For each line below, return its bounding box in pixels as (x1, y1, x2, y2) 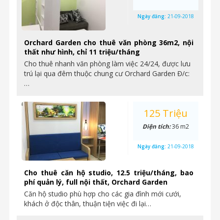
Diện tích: (142, 122, 172, 131)
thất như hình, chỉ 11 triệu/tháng (24, 47, 140, 56)
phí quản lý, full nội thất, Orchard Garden (24, 177, 167, 187)
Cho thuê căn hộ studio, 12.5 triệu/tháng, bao (24, 168, 193, 177)
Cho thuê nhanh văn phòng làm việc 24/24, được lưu (24, 59, 191, 68)
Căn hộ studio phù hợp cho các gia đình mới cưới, (24, 189, 181, 198)
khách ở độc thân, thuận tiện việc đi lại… (24, 199, 151, 208)
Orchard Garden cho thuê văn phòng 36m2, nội (24, 38, 193, 47)
